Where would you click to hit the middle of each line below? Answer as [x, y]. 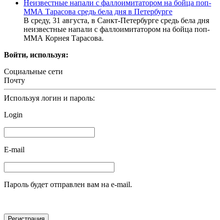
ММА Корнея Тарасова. [64, 38]
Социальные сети [33, 71]
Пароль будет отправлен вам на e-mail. [68, 184]
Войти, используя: [36, 55]
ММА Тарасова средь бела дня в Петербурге [98, 11]
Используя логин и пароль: [49, 98]
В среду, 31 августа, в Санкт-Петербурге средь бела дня [116, 20]
